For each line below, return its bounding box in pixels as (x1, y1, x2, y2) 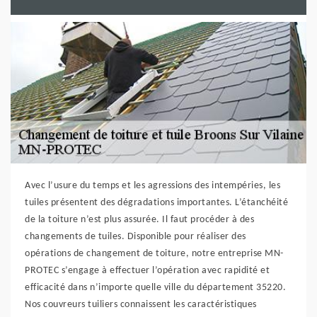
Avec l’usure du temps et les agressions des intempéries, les (25, 180, 280, 191)
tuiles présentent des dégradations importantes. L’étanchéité (25, 197, 288, 208)
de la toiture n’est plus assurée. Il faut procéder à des (25, 214, 254, 225)
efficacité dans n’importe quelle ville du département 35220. (25, 282, 286, 293)
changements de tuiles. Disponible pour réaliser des (25, 231, 246, 242)
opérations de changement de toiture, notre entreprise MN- (25, 248, 284, 259)
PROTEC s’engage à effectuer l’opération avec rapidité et (25, 265, 270, 276)
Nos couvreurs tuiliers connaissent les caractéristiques (25, 299, 257, 310)
